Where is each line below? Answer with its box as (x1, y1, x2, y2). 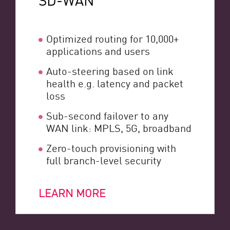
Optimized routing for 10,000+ (46, 31, 179, 46)
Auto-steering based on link (46, 63, 174, 78)
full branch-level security (46, 152, 161, 167)
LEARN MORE (39, 185, 106, 201)
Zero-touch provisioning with (46, 140, 176, 155)
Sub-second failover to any (46, 108, 168, 123)
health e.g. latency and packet (46, 75, 183, 90)
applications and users (46, 43, 150, 58)
